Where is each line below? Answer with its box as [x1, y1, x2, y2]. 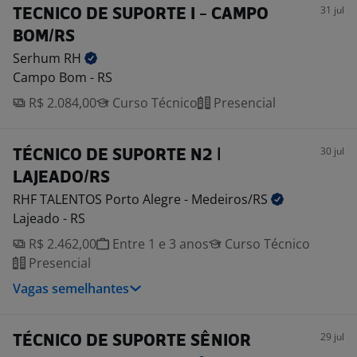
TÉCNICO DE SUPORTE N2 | [13, 147, 222, 164]
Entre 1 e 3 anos [109, 235, 209, 253]
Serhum [13, 49, 64, 67]
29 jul [320, 330, 344, 343]
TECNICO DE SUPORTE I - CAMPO [13, 6, 269, 23]
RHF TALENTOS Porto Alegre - [13, 190, 191, 208]
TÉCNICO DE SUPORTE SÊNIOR [13, 333, 251, 350]
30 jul [320, 144, 344, 158]
